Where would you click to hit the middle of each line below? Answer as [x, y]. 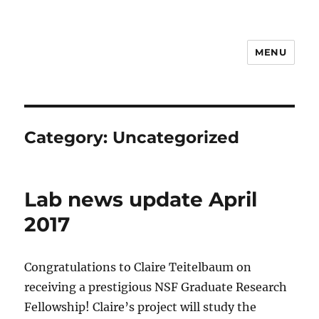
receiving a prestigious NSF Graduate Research [156, 287]
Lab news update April [141, 199]
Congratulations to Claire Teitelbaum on [138, 267]
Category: [69, 137]
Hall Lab [59, 62]
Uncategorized [176, 137]
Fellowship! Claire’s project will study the [141, 307]
